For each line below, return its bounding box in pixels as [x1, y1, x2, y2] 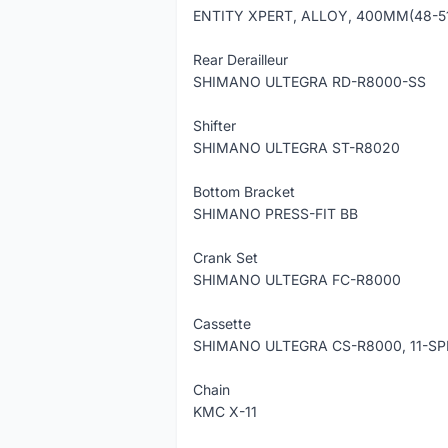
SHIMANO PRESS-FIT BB [193, 205, 358, 222]
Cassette [193, 315, 251, 332]
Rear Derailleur [193, 51, 288, 68]
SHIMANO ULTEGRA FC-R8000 [193, 271, 401, 288]
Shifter [193, 117, 236, 134]
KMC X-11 [193, 403, 257, 420]
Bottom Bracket [193, 183, 295, 200]
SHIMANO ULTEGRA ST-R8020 [193, 139, 400, 156]
